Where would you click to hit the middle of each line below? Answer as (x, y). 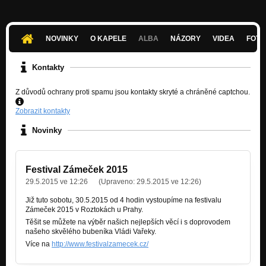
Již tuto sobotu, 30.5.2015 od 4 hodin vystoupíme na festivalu (123, 200)
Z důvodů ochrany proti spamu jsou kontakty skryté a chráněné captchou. (133, 92)
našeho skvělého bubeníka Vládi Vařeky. (91, 232)
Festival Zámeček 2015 (77, 170)
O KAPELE (109, 39)
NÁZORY (186, 39)
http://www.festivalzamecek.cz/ (100, 244)
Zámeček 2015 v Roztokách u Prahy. (84, 210)
